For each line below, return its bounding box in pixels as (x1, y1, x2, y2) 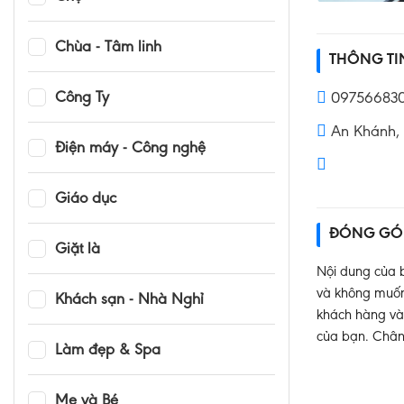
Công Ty (55, 90, 109, 107)
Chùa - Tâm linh (55, 40, 161, 57)
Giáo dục (55, 191, 116, 208)
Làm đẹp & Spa (55, 343, 161, 360)
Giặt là (55, 242, 100, 259)
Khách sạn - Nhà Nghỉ (55, 292, 204, 309)
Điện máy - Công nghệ (55, 141, 206, 158)
